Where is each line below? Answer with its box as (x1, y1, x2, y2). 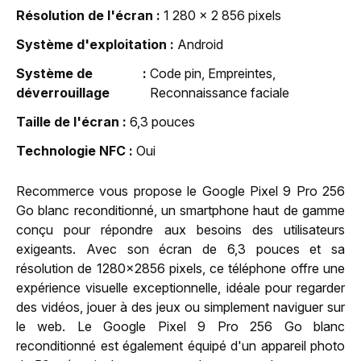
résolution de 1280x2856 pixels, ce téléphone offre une (16, 259, 345, 276)
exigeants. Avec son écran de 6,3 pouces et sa (16, 240, 345, 257)
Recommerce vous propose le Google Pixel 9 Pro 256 (16, 182, 345, 199)
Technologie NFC (16, 142, 126, 159)
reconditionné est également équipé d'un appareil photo (16, 337, 345, 354)
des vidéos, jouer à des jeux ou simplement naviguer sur (16, 298, 345, 315)
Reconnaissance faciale (150, 84, 290, 101)
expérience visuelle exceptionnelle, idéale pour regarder (16, 279, 345, 296)
